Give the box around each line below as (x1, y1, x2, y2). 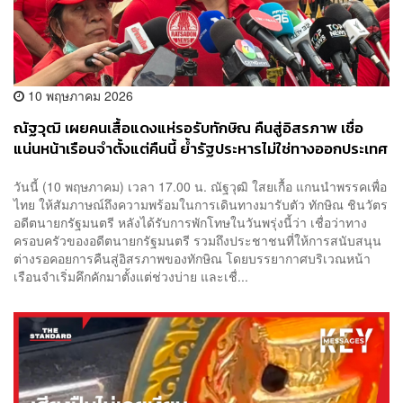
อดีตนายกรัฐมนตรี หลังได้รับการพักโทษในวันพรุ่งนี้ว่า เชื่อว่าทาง (13, 212, 367, 231)
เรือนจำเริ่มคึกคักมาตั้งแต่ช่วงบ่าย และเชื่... (13, 266, 248, 285)
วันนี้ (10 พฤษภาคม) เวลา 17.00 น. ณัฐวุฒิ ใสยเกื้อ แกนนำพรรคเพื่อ (13, 176, 387, 195)
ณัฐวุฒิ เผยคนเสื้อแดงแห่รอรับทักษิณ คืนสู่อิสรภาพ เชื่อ (13, 117, 363, 140)
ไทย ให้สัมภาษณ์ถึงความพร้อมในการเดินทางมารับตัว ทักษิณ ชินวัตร (13, 194, 388, 213)
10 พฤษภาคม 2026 (24, 86, 133, 105)
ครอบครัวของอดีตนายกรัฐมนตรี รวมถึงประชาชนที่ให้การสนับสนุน (13, 230, 381, 249)
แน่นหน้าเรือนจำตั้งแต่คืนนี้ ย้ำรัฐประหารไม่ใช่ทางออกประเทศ (13, 138, 388, 161)
